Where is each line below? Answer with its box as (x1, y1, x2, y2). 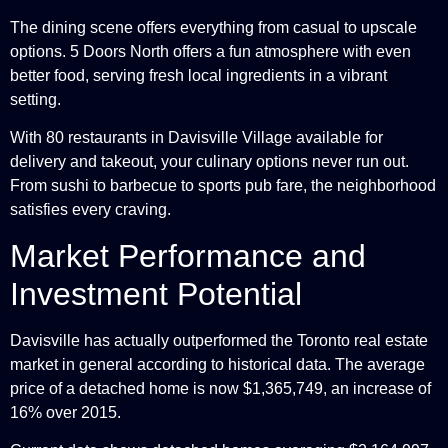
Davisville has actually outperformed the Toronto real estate (10, 331, 428, 349)
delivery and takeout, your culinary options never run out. (10, 153, 409, 171)
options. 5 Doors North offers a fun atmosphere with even (10, 42, 411, 60)
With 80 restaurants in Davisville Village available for (10, 129, 383, 147)
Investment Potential (10, 275, 302, 312)
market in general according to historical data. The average (10, 355, 425, 373)
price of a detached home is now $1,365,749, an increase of (10, 379, 431, 397)
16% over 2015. (10, 403, 121, 421)
